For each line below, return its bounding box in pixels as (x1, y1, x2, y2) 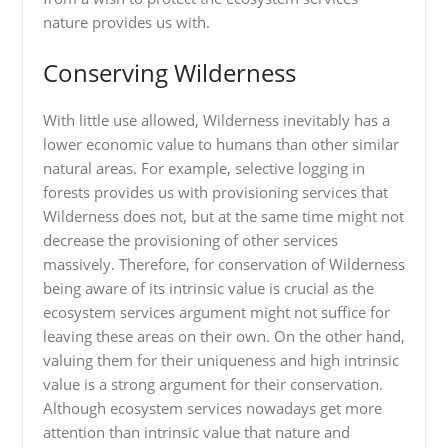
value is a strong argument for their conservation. (42, 373, 383, 394)
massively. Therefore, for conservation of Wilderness (42, 253, 405, 274)
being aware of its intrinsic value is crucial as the (42, 277, 374, 298)
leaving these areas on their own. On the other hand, (42, 325, 405, 346)
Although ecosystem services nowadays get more (42, 397, 382, 418)
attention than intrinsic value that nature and (42, 421, 350, 442)
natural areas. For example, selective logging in (42, 157, 365, 178)
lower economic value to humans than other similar (42, 133, 399, 154)
